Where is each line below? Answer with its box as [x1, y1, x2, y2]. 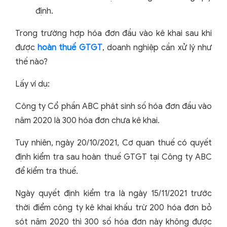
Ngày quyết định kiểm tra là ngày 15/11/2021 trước [15, 188, 212, 199]
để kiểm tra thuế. [15, 166, 78, 177]
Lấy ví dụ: [15, 79, 50, 90]
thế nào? [15, 57, 48, 67]
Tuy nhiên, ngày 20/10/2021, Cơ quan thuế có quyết [15, 138, 212, 148]
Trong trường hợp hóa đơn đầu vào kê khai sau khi [15, 28, 212, 39]
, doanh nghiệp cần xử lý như [102, 43, 212, 53]
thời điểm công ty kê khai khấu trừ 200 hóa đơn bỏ [15, 203, 212, 213]
